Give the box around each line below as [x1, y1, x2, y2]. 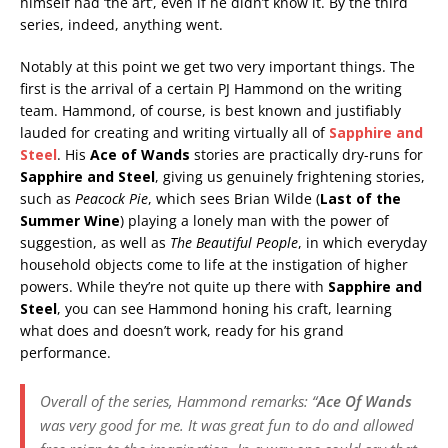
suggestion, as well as [20, 233, 170, 253]
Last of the [320, 189, 401, 209]
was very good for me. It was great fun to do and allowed [40, 415, 414, 436]
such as [20, 189, 75, 209]
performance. [20, 343, 111, 363]
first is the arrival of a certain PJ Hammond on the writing [20, 79, 402, 99]
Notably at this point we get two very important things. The [20, 57, 415, 77]
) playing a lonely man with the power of [120, 211, 389, 231]
